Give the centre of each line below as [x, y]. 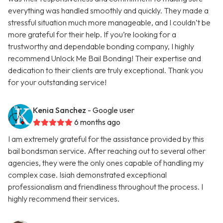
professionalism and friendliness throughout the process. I [106, 187]
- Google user [111, 110]
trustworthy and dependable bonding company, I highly [101, 47]
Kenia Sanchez [59, 110]
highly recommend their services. [64, 199]
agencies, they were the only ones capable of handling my [106, 163]
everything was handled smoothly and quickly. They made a [108, 11]
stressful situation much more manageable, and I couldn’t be [109, 23]
